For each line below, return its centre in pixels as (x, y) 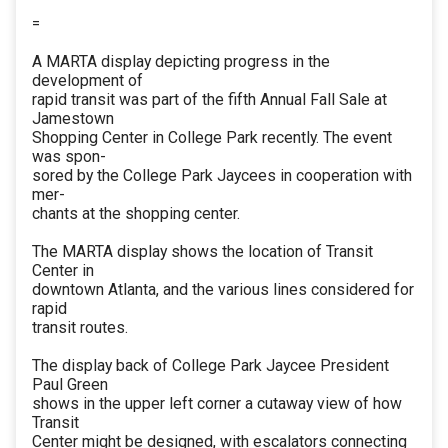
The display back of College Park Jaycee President (210, 366)
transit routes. (80, 328)
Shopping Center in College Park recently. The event (212, 138)
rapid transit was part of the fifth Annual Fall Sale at (209, 100)
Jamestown (73, 119)
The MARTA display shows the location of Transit (202, 252)
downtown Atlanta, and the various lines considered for (223, 290)
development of (87, 81)
